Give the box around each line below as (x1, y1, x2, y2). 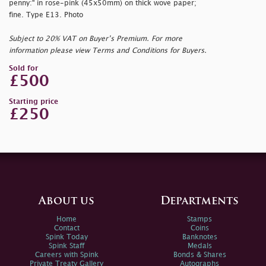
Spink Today (45, 233, 88, 240)
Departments (160, 195, 239, 207)
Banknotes (182, 233, 217, 240)
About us (39, 195, 94, 207)
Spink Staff (49, 242, 84, 249)
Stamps (187, 216, 212, 223)
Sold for (9, 65, 38, 72)
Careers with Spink (34, 251, 99, 258)
